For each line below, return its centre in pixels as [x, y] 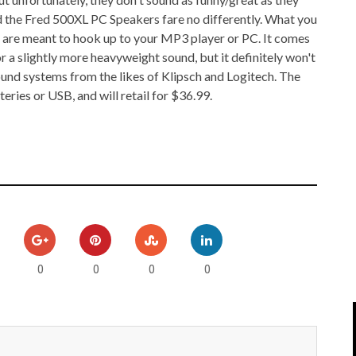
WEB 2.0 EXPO [284, 83]
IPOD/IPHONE [108, 16]
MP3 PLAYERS [108, 50]
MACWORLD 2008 [291, 16]
